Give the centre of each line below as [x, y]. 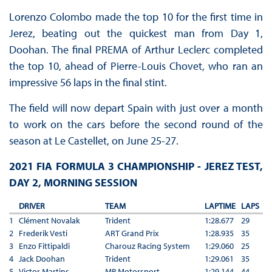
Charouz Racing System [147, 246]
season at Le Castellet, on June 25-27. [93, 140]
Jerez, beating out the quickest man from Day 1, [136, 33]
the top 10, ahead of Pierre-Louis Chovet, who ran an [136, 66]
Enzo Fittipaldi [44, 246]
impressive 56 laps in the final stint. [88, 82]
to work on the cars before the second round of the [136, 124]
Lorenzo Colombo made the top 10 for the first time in [136, 16]
